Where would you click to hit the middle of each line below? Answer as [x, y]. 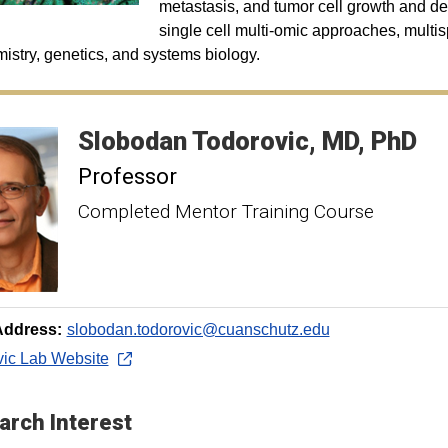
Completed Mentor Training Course [225, 211]
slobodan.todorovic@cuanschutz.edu [198, 329]
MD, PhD [369, 141]
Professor [127, 176]
